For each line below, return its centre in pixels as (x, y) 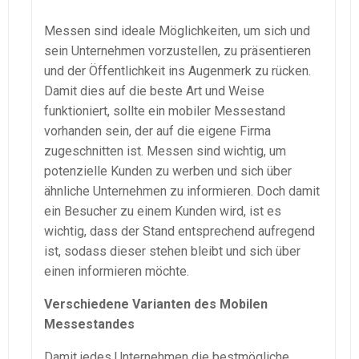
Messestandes (89, 325)
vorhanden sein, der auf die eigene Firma (157, 131)
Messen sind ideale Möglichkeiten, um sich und (177, 31)
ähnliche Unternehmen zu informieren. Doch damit (182, 192)
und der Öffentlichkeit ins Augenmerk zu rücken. (177, 71)
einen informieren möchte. (117, 272)
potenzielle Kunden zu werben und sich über (168, 171)
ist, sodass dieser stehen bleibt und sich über (172, 252)
